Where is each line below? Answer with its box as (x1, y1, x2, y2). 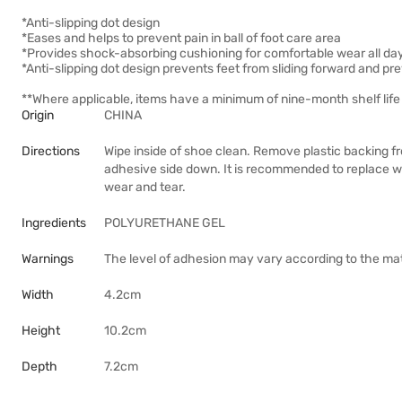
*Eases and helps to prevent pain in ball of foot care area (22, 31, 341, 46)
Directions (22, 144, 80, 159)
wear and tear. (104, 179, 186, 195)
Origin (22, 108, 54, 123)
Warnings (22, 251, 74, 267)
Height (22, 323, 60, 338)
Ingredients (22, 215, 86, 231)
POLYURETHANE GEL (104, 215, 225, 231)
